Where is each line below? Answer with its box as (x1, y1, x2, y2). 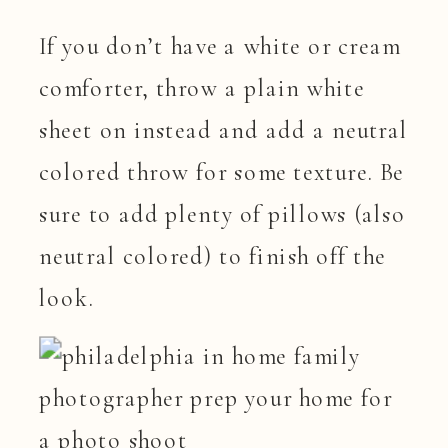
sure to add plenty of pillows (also (39, 198, 406, 228)
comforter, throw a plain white (39, 72, 365, 102)
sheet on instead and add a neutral (39, 114, 409, 144)
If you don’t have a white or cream (39, 30, 401, 60)
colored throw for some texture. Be (39, 156, 405, 186)
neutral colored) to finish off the (39, 240, 387, 270)
